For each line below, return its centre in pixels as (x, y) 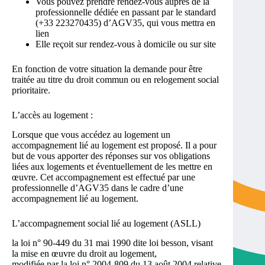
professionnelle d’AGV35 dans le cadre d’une (98, 188)
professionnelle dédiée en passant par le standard (126, 12)
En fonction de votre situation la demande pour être (107, 69)
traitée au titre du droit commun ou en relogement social (115, 80)
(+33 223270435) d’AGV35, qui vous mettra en (125, 23)
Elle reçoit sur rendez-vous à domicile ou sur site (126, 44)
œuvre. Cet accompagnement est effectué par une (104, 177)
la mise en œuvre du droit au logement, (84, 253)
